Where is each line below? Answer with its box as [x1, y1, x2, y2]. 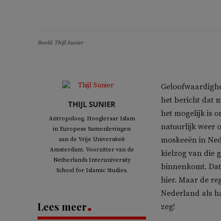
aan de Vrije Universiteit [59, 136, 125, 143]
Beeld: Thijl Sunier [37, 39, 83, 46]
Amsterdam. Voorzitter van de [49, 146, 134, 153]
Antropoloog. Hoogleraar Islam [48, 115, 135, 122]
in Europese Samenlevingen [53, 125, 131, 133]
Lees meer [37, 200, 87, 213]
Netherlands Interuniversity [53, 156, 131, 164]
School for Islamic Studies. [56, 167, 128, 174]
